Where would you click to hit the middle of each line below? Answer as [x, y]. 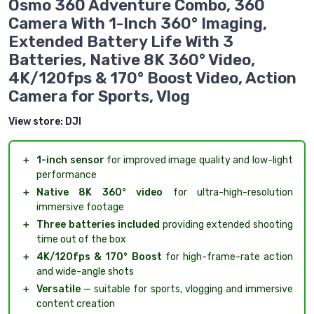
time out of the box [81, 240]
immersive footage [80, 207]
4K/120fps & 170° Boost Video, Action [152, 78]
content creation [76, 304]
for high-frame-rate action [227, 257]
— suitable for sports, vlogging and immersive [187, 289]
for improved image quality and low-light [199, 161]
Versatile [59, 289]
